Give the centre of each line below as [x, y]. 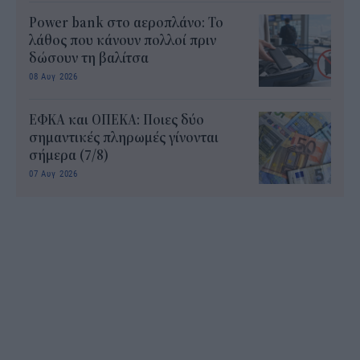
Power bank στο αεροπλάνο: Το [126, 23]
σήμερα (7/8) [69, 155]
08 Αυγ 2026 [54, 76]
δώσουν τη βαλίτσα [89, 58]
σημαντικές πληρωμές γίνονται [124, 138]
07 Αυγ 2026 [54, 173]
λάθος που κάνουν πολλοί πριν [123, 41]
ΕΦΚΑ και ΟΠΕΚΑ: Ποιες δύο [117, 120]
